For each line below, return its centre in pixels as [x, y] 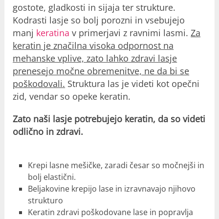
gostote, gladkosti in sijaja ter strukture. [94, 7]
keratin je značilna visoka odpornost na [93, 45]
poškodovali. [39, 83]
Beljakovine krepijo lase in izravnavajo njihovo [111, 188]
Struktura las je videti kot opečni [132, 83]
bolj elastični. [52, 177]
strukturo [45, 200]
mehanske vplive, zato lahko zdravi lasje [95, 58]
